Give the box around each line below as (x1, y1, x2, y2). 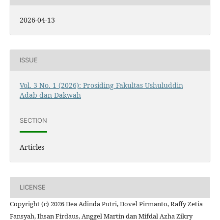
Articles (20, 142, 44, 152)
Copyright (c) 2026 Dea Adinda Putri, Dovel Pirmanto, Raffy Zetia (10, 199, 203, 208)
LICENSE (20, 183, 46, 192)
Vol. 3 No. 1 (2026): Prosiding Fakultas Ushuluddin (20, 80, 183, 90)
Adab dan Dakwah (20, 90, 81, 100)
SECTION (20, 116, 47, 125)
